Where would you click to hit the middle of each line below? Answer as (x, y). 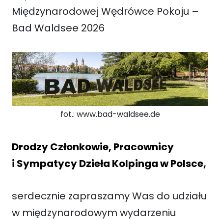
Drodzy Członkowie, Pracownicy (93, 147)
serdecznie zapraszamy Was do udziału (109, 196)
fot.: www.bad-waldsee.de (110, 114)
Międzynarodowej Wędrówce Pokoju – (105, 11)
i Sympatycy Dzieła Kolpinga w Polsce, (109, 163)
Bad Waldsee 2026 (58, 28)
